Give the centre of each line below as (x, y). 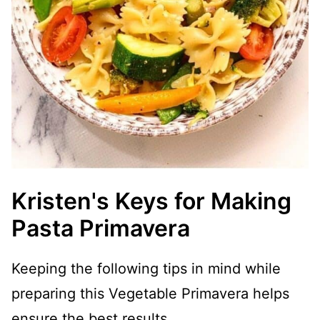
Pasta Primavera (101, 228)
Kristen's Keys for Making (151, 201)
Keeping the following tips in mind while (146, 269)
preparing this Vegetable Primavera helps (150, 294)
